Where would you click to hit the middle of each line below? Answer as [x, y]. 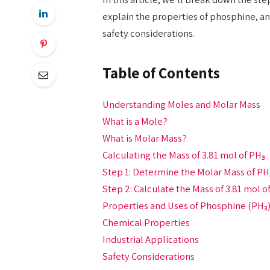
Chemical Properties [146, 222]
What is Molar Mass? [144, 138]
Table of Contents [161, 73]
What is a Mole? [135, 121]
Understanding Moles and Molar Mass [181, 104]
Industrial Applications [150, 239]
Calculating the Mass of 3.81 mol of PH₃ [184, 155]
